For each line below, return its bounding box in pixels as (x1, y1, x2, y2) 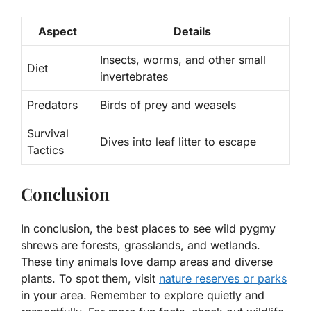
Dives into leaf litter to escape (100, 134, 256, 149)
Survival (27, 126, 69, 140)
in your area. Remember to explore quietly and (21, 287, 264, 302)
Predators (27, 97, 78, 112)
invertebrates (100, 69, 168, 83)
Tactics (27, 142, 64, 157)
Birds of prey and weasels (100, 97, 236, 112)
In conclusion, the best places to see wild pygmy (21, 221, 276, 235)
